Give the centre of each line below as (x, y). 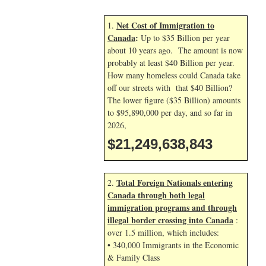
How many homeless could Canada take (174, 75)
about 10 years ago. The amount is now (175, 50)
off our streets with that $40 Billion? (170, 88)
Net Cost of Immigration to (165, 25)
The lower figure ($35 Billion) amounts (174, 100)
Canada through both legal (156, 195)
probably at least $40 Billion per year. (171, 63)
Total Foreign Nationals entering (175, 183)
